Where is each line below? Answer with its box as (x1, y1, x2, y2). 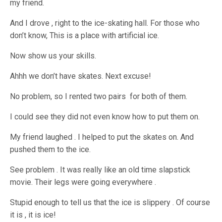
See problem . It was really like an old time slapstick (10, 165, 191, 175)
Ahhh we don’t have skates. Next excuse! (10, 71, 152, 81)
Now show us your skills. (10, 51, 97, 61)
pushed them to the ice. (10, 145, 91, 155)
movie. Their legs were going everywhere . (10, 177, 157, 187)
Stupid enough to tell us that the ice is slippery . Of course (10, 198, 211, 208)
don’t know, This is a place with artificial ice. (10, 31, 160, 41)
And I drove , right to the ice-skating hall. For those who (10, 18, 200, 28)
